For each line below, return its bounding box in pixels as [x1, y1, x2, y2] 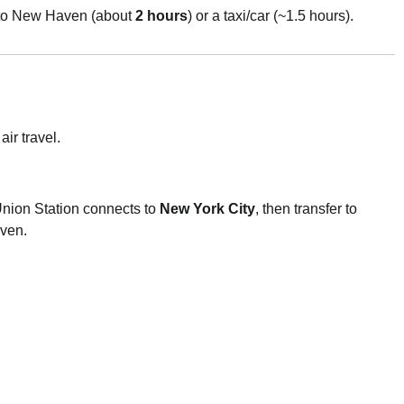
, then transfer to [255, 200, 357, 216]
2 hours [135, 7, 188, 23]
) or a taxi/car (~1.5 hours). [188, 7, 353, 23]
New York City [160, 200, 255, 216]
